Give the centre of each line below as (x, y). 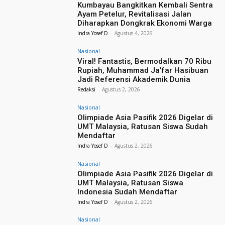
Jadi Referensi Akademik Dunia (134, 80)
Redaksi (87, 90)
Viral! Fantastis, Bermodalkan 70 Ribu (145, 62)
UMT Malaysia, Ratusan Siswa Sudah (143, 126)
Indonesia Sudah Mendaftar (128, 192)
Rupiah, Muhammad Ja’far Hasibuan (143, 71)
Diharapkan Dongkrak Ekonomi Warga (145, 23)
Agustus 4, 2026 (134, 33)
